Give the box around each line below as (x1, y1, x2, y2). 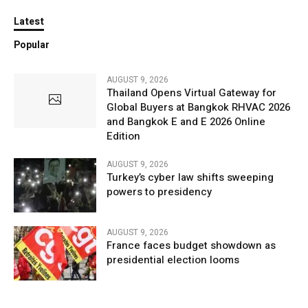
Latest (14, 14, 44, 29)
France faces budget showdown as (107, 237, 276, 253)
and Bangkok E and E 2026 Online (107, 113, 265, 129)
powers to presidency (107, 184, 212, 199)
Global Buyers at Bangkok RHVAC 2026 (107, 99, 290, 115)
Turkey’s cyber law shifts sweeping (107, 169, 274, 185)
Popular (14, 37, 49, 52)
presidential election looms (107, 252, 239, 267)
